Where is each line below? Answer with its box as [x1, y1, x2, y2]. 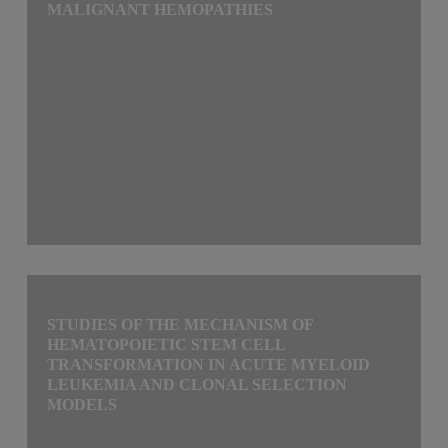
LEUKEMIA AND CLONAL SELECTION [47, 375, 348, 393]
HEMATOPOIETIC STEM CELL [47, 335, 286, 353]
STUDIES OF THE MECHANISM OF [47, 315, 314, 333]
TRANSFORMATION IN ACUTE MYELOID [47, 355, 371, 373]
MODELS [47, 395, 118, 413]
